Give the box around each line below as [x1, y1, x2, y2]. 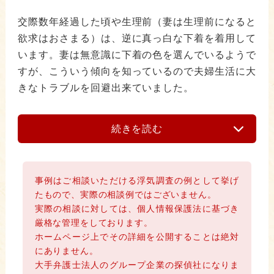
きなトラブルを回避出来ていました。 [17, 83, 194, 94]
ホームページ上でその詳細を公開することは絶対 [34, 232, 240, 242]
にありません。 [34, 246, 98, 256]
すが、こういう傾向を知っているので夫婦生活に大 [17, 66, 257, 77]
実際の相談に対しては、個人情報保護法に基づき [34, 204, 240, 214]
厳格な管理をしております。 [34, 218, 153, 228]
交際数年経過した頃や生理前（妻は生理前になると [17, 17, 257, 28]
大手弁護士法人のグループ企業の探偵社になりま [34, 260, 240, 270]
